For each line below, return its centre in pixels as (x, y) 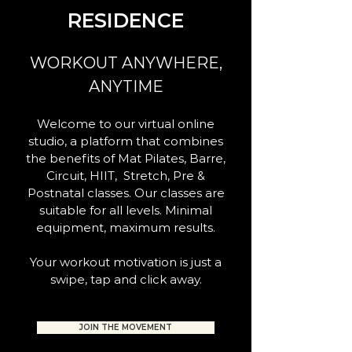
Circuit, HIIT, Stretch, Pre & (126, 176)
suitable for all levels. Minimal (126, 210)
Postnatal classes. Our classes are (126, 193)
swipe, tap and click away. (126, 279)
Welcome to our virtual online (126, 124)
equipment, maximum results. (126, 227)
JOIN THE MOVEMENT (126, 327)
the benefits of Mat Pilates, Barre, (126, 158)
